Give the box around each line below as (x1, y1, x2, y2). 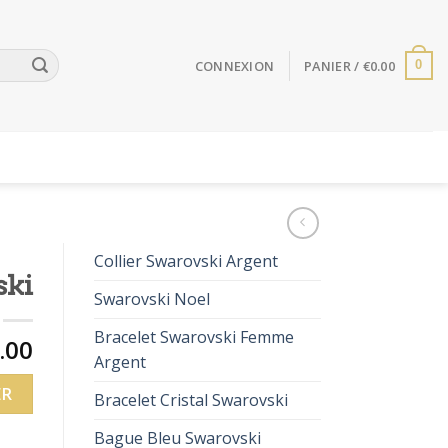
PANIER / (304, 56, 363, 75)
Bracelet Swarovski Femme (93, 326, 294, 348)
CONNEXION (194, 56, 275, 75)
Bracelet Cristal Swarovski (93, 389, 288, 411)
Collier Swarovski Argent (93, 250, 278, 272)
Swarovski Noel (93, 288, 210, 310)
